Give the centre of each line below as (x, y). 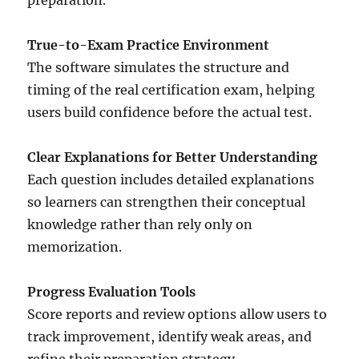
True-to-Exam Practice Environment (149, 45)
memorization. (75, 247)
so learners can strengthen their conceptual (167, 202)
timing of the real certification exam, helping (171, 90)
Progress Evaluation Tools (112, 292)
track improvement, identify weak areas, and (170, 337)
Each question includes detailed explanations (171, 180)
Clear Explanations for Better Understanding (173, 157)
